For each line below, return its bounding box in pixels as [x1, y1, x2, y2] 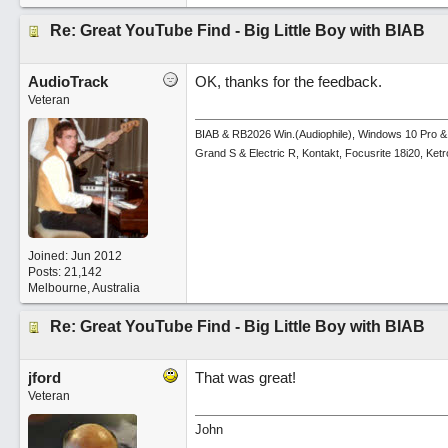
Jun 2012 [70, 249, 122, 263]
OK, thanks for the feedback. [194, 73, 382, 90]
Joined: [27, 249, 71, 263]
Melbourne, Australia [27, 281, 140, 295]
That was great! [194, 369, 296, 386]
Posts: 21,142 [27, 265, 102, 279]
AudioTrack [27, 73, 108, 90]
